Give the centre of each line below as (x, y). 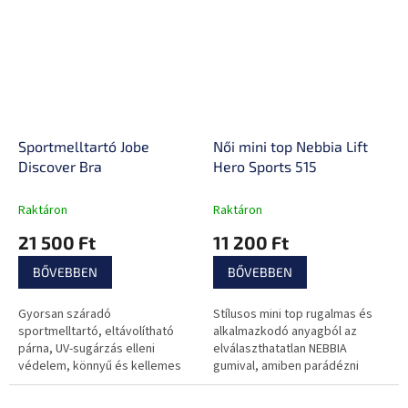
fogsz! (230, 383)
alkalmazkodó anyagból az (285, 331)
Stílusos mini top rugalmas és (293, 314)
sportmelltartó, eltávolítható (96, 331)
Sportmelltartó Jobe (84, 146)
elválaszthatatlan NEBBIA (280, 348)
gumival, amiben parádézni (286, 366)
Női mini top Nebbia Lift (291, 146)
